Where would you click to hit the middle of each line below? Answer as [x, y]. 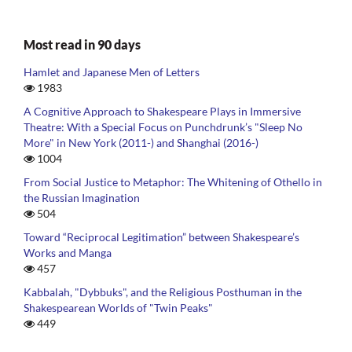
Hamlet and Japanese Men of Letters [112, 72]
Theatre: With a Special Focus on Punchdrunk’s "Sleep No [163, 127]
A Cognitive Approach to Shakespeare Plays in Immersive [162, 112]
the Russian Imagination [82, 198]
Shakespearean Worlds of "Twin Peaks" [118, 308]
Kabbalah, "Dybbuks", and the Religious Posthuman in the [163, 292]
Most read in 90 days [82, 45]
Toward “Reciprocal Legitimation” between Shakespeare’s [161, 237]
